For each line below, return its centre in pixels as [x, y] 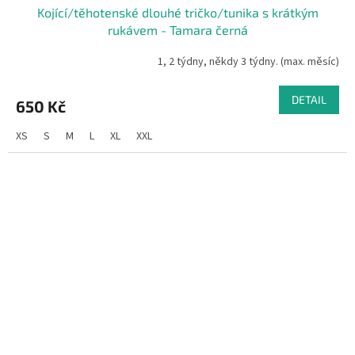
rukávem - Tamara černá [177, 29]
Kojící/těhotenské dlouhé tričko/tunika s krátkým [177, 12]
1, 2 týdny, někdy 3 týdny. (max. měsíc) [248, 62]
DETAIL [309, 99]
